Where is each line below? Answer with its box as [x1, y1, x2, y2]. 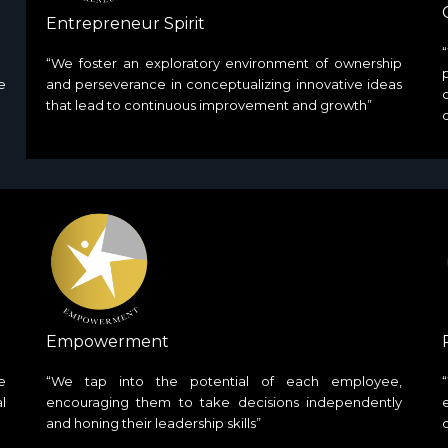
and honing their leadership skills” [46, 415, 261, 432]
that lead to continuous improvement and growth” [46, 96, 372, 113]
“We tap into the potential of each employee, [46, 373, 402, 390]
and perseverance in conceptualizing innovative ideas [46, 75, 402, 92]
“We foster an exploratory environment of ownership [46, 54, 402, 71]
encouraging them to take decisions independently [46, 394, 402, 411]
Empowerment [46, 332, 169, 352]
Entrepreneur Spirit [46, 13, 205, 33]
